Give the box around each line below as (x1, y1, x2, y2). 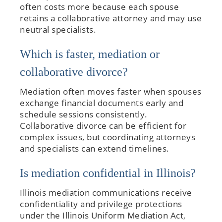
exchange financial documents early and (20, 97, 183, 109)
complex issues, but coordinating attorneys (20, 131, 195, 143)
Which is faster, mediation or (20, 47, 160, 60)
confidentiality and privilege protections (20, 198, 182, 210)
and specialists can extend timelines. (20, 142, 169, 154)
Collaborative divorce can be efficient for (20, 119, 186, 131)
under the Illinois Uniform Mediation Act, (20, 209, 186, 221)
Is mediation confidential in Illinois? (20, 166, 196, 179)
